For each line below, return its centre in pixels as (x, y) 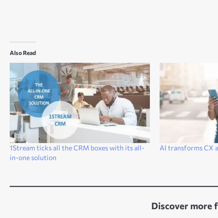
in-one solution (33, 157)
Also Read (23, 53)
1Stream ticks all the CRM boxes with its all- (77, 147)
